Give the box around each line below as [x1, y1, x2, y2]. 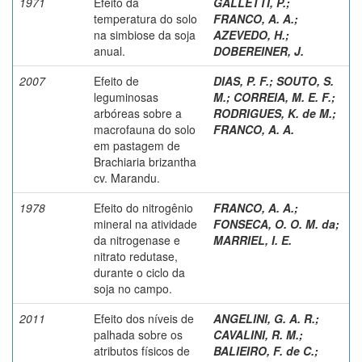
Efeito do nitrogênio [94, 199, 193, 216]
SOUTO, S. [276, 72, 334, 89]
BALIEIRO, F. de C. [213, 342, 314, 359]
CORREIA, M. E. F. [234, 88, 331, 105]
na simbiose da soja [94, 26, 196, 43]
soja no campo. [94, 280, 172, 297]
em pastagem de [94, 137, 180, 154]
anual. [94, 42, 125, 59]
